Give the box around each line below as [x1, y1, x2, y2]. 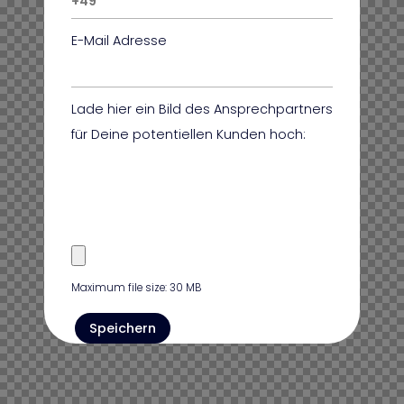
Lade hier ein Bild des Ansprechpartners [71, 100, 333, 119]
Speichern [89, 319, 156, 338]
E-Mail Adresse [71, 32, 167, 50]
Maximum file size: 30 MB [71, 280, 201, 296]
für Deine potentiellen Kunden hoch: [71, 125, 306, 144]
